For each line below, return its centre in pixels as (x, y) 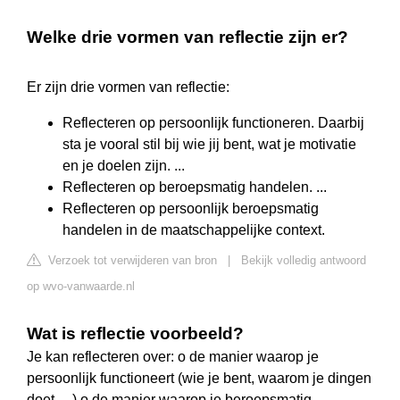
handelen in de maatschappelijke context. (194, 230)
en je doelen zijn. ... (124, 166)
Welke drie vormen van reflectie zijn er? (187, 37)
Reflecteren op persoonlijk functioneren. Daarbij (213, 123)
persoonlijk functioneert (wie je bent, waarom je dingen (199, 379)
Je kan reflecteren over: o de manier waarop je (173, 357)
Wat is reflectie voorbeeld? (135, 334)
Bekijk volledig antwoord (304, 261)
